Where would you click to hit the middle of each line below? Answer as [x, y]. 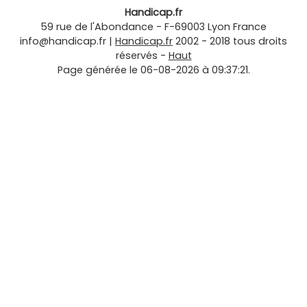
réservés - [142, 56]
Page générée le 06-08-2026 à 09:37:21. [153, 70]
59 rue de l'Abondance [97, 27]
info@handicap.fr [63, 41]
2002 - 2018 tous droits [231, 41]
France [250, 27]
